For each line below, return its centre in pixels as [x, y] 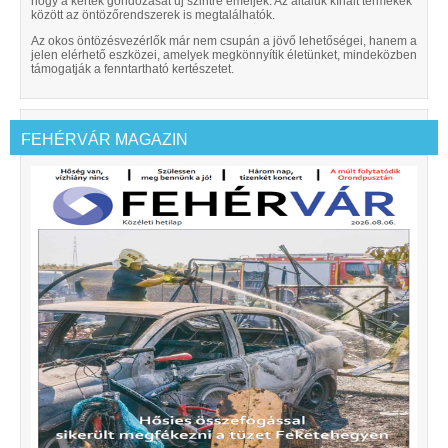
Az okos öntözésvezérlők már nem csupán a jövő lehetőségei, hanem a [224, 41]
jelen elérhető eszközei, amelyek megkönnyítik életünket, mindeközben [224, 55]
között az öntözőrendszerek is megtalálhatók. [153, 15]
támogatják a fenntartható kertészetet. [132, 69]
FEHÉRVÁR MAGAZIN [104, 140]
